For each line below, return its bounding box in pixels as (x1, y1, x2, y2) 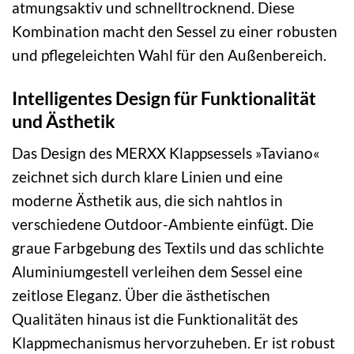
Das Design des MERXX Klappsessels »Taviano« (12, 144, 320, 163)
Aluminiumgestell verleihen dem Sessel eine (12, 262, 303, 281)
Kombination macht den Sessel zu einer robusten (12, 22, 337, 41)
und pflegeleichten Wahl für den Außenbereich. (12, 46, 326, 65)
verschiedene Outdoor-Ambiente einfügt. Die (12, 215, 314, 234)
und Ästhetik (12, 109, 115, 132)
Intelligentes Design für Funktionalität (12, 86, 316, 109)
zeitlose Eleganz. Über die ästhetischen (12, 286, 270, 305)
